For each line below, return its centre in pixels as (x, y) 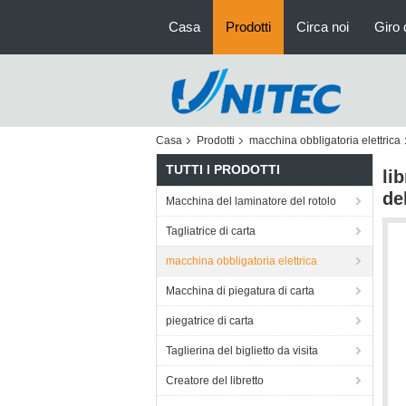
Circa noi (323, 27)
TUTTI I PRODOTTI (223, 169)
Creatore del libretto (215, 381)
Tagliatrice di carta (211, 231)
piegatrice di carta (210, 321)
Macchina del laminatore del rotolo (251, 201)
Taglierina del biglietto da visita (242, 351)
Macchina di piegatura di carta (240, 291)
